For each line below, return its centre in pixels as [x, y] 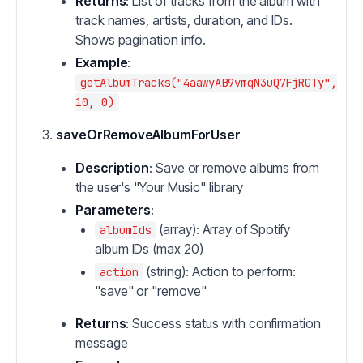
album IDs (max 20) [149, 249]
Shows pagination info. [141, 40]
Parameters [113, 210]
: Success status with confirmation [223, 323]
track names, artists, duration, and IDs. [184, 20]
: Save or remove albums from [234, 168]
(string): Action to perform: [220, 271]
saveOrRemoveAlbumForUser [149, 135]
